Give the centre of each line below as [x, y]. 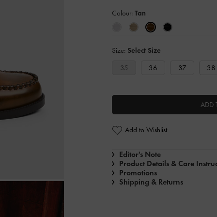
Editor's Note [140, 154]
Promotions [138, 173]
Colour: [123, 13]
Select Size [144, 50]
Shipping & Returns [151, 182]
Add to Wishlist [146, 130]
